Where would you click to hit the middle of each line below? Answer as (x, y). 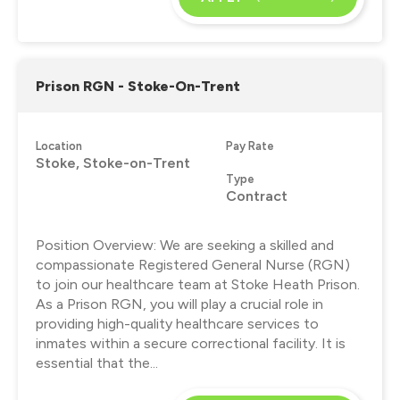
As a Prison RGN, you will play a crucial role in (179, 304)
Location (59, 146)
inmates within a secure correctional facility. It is (191, 343)
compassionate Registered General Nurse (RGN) (193, 264)
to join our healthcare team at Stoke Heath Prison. (198, 284)
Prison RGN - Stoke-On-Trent (138, 86)
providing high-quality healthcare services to (177, 323)
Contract (257, 196)
